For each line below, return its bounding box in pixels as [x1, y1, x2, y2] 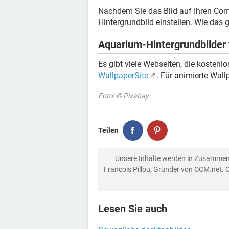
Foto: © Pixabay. [98, 91, 150, 100]
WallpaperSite [98, 71, 148, 80]
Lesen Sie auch [98, 202, 167, 215]
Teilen [98, 126, 119, 134]
